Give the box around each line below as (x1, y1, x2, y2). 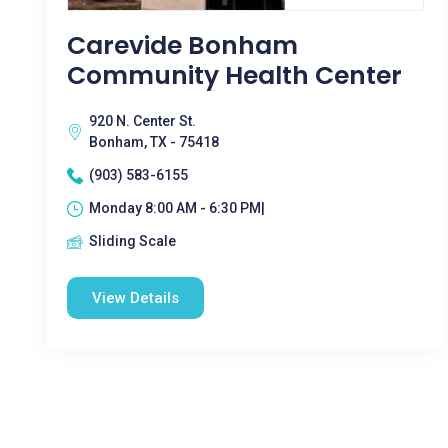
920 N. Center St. (89, 113, 196, 129)
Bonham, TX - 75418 (89, 134, 219, 150)
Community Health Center (67, 58, 402, 93)
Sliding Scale (89, 233, 176, 249)
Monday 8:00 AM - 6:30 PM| (89, 200, 265, 216)
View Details (92, 289, 179, 307)
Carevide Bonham (67, 28, 298, 63)
